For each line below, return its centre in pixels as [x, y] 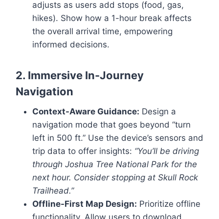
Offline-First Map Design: [85, 204]
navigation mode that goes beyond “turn [111, 125]
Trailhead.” [53, 191]
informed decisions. [71, 45]
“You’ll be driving [167, 151]
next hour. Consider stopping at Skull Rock [115, 178]
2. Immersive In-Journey [80, 76]
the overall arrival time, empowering [102, 32]
